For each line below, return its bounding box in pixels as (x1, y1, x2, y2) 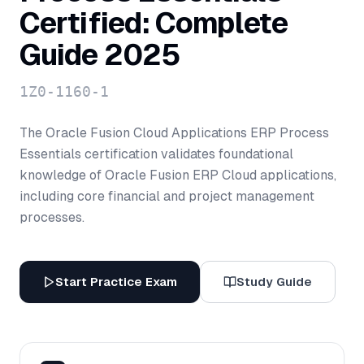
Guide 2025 (19, 38, 181, 71)
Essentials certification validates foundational (19, 146, 293, 162)
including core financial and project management (19, 188, 314, 204)
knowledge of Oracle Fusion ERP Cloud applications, (19, 167, 336, 183)
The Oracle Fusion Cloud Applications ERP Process (19, 125, 329, 141)
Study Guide (236, 275, 312, 288)
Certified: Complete (19, 6, 288, 40)
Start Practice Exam (55, 275, 177, 288)
